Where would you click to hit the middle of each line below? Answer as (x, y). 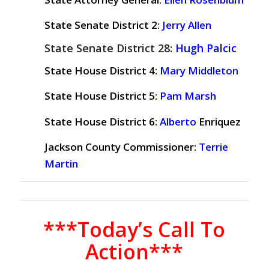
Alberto (178, 121)
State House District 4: (102, 70)
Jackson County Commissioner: (121, 147)
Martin (61, 164)
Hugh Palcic (206, 48)
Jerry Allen (186, 25)
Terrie (213, 147)
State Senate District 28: (110, 48)
